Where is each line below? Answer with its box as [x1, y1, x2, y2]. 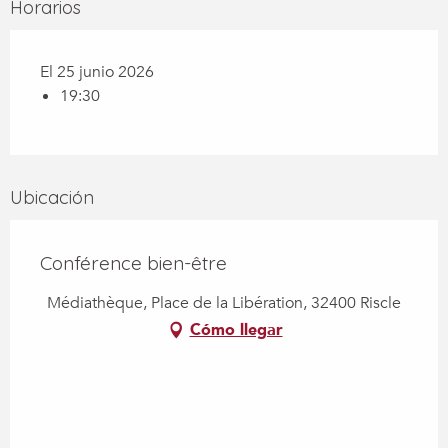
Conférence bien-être [40, 251, 227, 276]
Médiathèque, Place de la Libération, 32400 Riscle [47, 292, 401, 315]
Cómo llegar [189, 319, 283, 342]
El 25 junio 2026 [40, 61, 154, 84]
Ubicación [10, 186, 94, 210]
